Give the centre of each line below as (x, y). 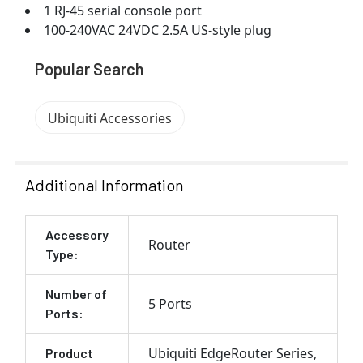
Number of (76, 293)
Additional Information (105, 184)
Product (69, 352)
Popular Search (90, 68)
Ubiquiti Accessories (110, 118)
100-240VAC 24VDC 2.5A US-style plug (158, 30)
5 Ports (170, 303)
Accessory (77, 234)
